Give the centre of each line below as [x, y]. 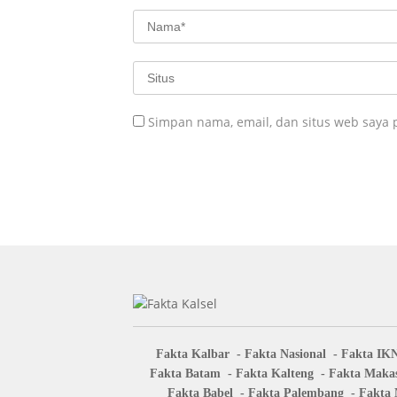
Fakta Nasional [285, 354]
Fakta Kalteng [274, 374]
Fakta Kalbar [193, 354]
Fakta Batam [185, 374]
